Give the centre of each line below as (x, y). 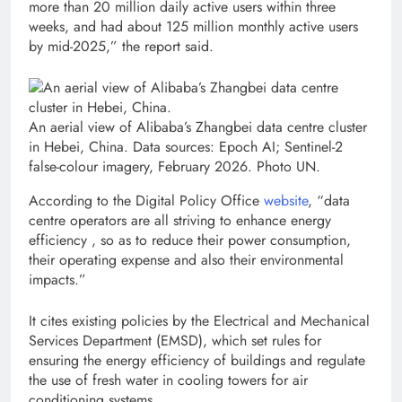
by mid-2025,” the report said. (121, 47)
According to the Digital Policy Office (146, 201)
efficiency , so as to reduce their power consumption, (190, 240)
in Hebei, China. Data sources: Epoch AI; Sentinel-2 (186, 147)
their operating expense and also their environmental (186, 260)
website (286, 201)
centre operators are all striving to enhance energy (180, 221)
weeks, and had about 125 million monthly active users (193, 27)
